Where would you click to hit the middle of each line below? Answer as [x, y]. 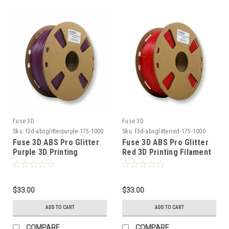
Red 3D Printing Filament [167, 152]
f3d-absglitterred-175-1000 [170, 131]
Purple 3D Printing [45, 152]
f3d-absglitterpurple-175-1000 [65, 131]
